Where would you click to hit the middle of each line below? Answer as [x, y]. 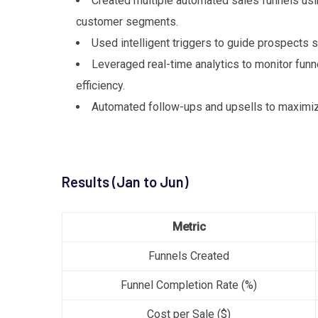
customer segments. [127, 21]
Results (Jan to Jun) [125, 181]
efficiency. [100, 85]
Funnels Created [189, 256]
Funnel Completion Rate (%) [189, 285]
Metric [189, 226]
